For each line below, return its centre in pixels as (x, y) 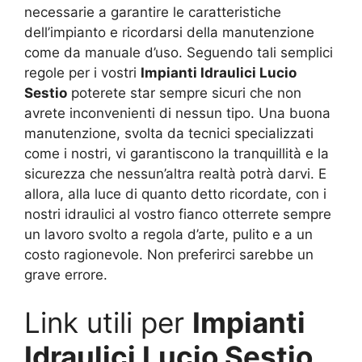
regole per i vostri (82, 72)
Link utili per (108, 323)
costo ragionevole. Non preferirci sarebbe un (169, 254)
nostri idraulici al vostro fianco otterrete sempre (178, 214)
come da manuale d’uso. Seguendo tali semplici (179, 52)
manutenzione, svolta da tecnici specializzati (169, 133)
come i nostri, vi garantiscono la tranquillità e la (177, 153)
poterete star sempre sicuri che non (184, 93)
